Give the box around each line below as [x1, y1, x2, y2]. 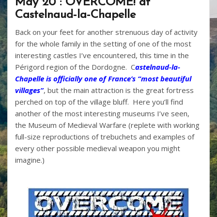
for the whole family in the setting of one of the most [15, 38, 191, 48]
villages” [15, 85, 44, 95]
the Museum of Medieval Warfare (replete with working [15, 120, 200, 130]
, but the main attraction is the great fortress [44, 85, 194, 95]
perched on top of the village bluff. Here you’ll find [15, 96, 183, 107]
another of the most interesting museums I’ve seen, [15, 108, 189, 118]
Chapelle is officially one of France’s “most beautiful [15, 73, 191, 83]
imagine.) [15, 155, 45, 165]
